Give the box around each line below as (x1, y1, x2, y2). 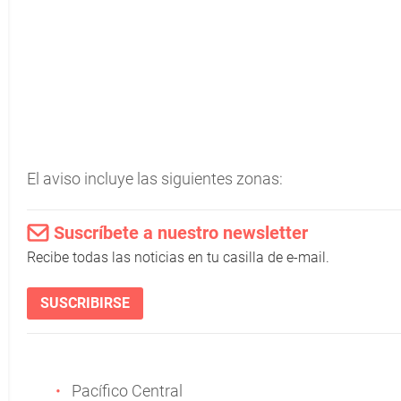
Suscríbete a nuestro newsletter (54, 222, 308, 243)
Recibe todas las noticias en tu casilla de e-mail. (27, 249, 329, 266)
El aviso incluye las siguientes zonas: (27, 169, 283, 188)
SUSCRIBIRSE (40, 294, 130, 311)
